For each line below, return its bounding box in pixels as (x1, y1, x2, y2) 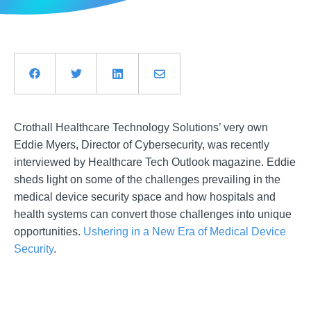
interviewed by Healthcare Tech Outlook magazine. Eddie (14, 155, 296, 168)
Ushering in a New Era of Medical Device (83, 225, 286, 237)
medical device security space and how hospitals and (14, 190, 276, 203)
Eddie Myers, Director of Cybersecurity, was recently (14, 138, 269, 151)
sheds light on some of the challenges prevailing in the (14, 173, 280, 185)
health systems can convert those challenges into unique (14, 208, 292, 220)
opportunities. (14, 225, 83, 237)
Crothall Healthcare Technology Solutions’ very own (14, 121, 268, 133)
